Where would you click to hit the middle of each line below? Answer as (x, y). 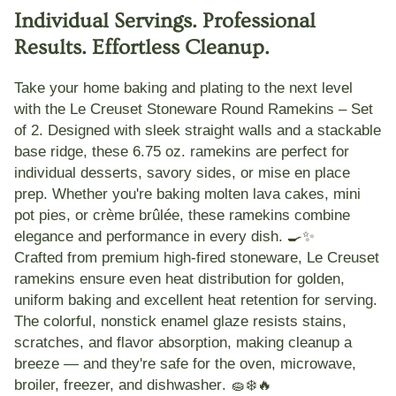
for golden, (308, 279)
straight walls (228, 130)
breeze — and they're (87, 364)
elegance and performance (102, 236)
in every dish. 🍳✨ (252, 236)
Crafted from (58, 258)
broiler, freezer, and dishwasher (118, 385)
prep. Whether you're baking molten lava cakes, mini (187, 194)
